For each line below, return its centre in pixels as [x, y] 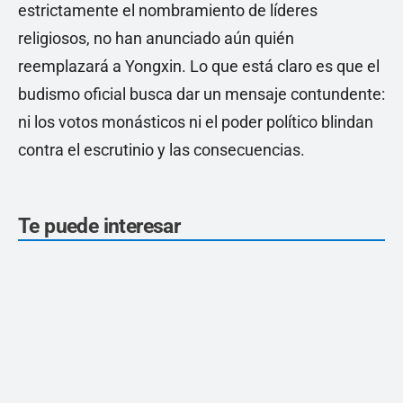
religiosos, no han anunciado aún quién [156, 39]
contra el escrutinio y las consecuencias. [161, 150]
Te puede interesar [99, 227]
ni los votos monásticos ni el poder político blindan [196, 122]
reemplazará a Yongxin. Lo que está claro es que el [199, 67]
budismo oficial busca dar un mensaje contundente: [201, 94]
